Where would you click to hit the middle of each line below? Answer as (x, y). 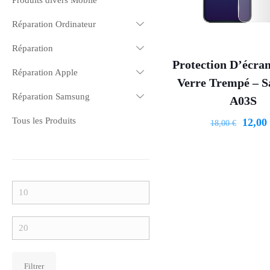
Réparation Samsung (51, 96)
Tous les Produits (44, 121)
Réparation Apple (45, 72)
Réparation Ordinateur (54, 24)
